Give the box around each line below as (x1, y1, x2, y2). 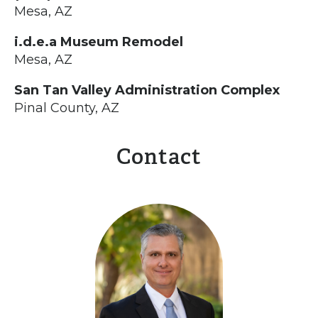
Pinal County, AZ (14, 99, 119, 116)
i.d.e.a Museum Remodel (14, 33, 183, 50)
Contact (116, 143, 202, 170)
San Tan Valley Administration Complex (14, 82, 280, 98)
